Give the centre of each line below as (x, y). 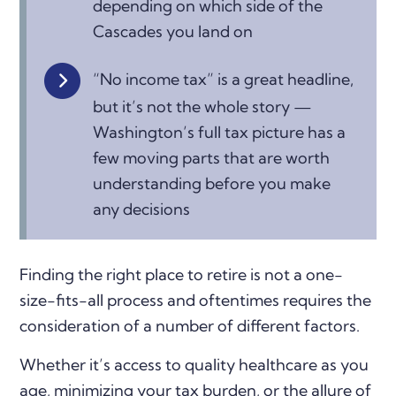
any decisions (142, 209)
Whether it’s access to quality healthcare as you (194, 364)
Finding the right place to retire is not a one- (182, 274)
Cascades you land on (173, 32)
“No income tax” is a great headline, (224, 80)
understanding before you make (212, 183)
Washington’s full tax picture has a (220, 132)
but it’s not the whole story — (203, 106)
